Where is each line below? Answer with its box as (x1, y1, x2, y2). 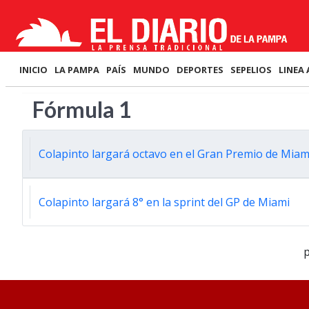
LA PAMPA (54, 63, 99, 76)
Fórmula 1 (32, 96, 132, 123)
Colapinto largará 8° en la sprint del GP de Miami (39, 195, 290, 210)
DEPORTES (177, 63, 223, 76)
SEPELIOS (230, 63, 272, 76)
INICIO (19, 63, 48, 76)
